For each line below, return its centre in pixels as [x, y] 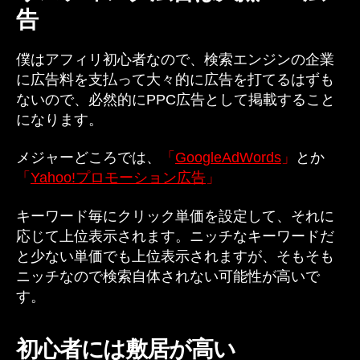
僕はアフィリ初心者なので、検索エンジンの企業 [175, 59]
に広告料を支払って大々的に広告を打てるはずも [175, 79]
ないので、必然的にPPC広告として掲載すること [176, 99]
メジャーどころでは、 [88, 157]
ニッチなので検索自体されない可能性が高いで [168, 276]
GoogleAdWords [228, 157]
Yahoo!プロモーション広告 [118, 178]
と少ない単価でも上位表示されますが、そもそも [175, 256]
